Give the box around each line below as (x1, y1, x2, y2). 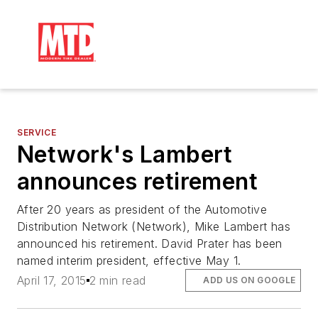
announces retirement (17, 168, 258, 195)
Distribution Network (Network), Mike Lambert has (17, 219, 291, 234)
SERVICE (17, 127, 57, 138)
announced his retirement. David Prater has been (17, 236, 283, 251)
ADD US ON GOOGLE (203, 275, 296, 286)
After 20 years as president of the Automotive (17, 202, 267, 216)
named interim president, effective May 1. (17, 253, 241, 268)
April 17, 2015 (17, 273, 87, 288)
